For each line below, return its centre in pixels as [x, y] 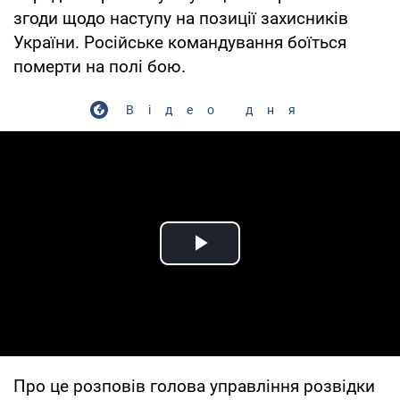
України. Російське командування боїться [180, 42]
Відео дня [218, 109]
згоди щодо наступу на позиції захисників [181, 18]
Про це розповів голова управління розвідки [194, 386]
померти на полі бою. [100, 66]
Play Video [264, 263]
